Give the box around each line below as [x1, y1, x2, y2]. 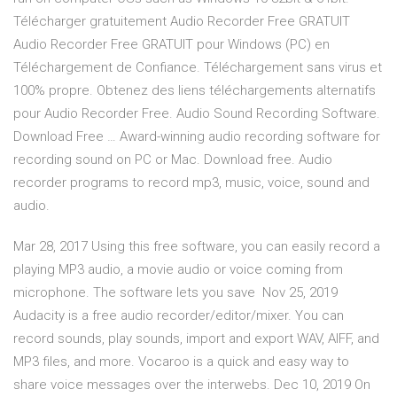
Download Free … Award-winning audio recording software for [13, 128, 380, 145]
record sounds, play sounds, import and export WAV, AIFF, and [13, 331, 379, 347]
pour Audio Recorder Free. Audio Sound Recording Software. [13, 105, 380, 122]
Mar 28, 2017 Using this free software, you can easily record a [13, 238, 380, 255]
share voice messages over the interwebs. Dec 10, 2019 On [13, 377, 370, 393]
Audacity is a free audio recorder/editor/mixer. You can [13, 307, 344, 324]
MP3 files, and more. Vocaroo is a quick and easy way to [13, 354, 349, 370]
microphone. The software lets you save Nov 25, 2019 [13, 284, 338, 301]
